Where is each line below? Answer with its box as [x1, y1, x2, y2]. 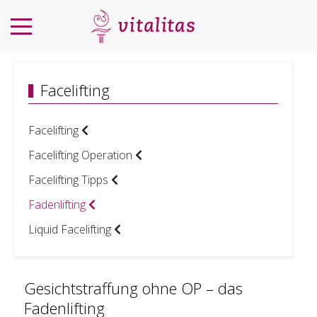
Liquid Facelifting [28, 221, 112, 238]
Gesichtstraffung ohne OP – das [24, 277, 243, 299]
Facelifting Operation [28, 147, 133, 163]
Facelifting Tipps [28, 172, 109, 188]
